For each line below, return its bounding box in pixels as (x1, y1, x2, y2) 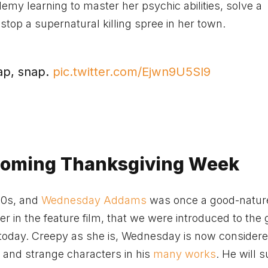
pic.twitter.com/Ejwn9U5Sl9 (53, 63, 211, 79)
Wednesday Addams (41, 193, 147, 206)
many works (153, 247, 216, 260)
